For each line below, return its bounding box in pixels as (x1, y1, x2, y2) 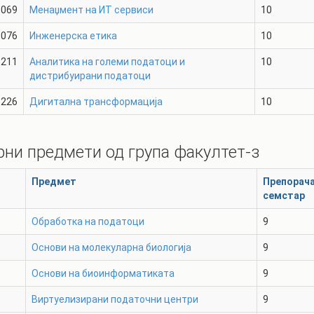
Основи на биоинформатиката (32, 268, 175, 279)
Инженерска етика (29, 30, 117, 41)
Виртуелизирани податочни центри (32, 294, 198, 305)
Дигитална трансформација (29, 96, 163, 107)
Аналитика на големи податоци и (29, 56, 185, 67)
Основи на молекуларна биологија (32, 242, 191, 253)
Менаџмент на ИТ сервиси (29, 4, 153, 15)
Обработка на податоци (32, 216, 144, 227)
